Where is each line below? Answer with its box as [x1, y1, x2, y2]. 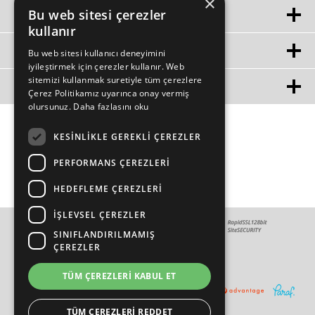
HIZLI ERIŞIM [14, 8, 79, 22]
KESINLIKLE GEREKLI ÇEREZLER [53, 130, 201, 143]
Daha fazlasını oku [73, 101, 149, 112]
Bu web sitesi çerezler [28, 6, 167, 23]
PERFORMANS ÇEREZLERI [53, 156, 170, 169]
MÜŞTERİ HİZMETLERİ [14, 79, 124, 94]
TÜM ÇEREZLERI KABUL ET [63, 270, 176, 282]
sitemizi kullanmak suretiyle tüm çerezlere [28, 74, 202, 86]
